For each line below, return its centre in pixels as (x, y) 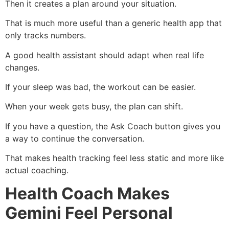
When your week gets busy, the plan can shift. (94, 107)
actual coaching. (37, 170)
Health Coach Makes (87, 193)
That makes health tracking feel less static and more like (114, 158)
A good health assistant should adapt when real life (105, 55)
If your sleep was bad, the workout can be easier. (100, 87)
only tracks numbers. (45, 36)
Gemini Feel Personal (89, 213)
